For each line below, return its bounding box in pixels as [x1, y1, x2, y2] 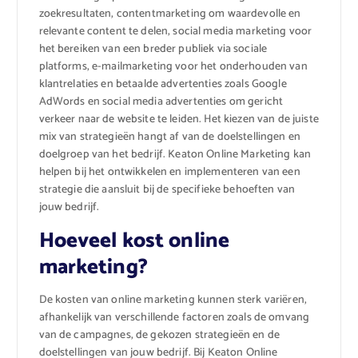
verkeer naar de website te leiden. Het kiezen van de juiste [38, 109, 319, 129]
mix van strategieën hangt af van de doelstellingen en [38, 127, 300, 146]
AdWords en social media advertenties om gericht [38, 92, 284, 111]
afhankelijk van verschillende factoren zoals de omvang [38, 308, 310, 327]
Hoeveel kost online [38, 223, 230, 258]
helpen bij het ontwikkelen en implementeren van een [38, 162, 300, 181]
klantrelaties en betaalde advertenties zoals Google [38, 74, 287, 93]
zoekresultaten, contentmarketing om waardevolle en [38, 4, 301, 23]
